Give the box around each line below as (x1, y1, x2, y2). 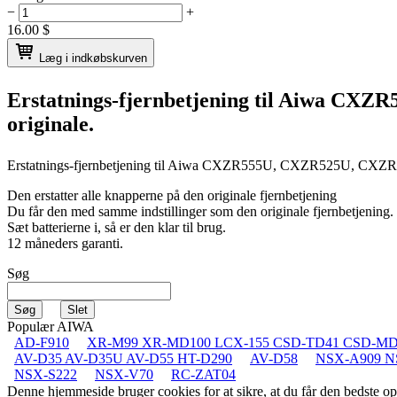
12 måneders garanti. (7, 235, 123, 251)
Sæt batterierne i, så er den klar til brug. (7, 219, 226, 235)
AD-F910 (14, 334, 69, 350)
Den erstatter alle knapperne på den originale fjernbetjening (7, 187, 337, 203)
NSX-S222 (14, 366, 77, 382)
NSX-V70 (95, 366, 153, 382)
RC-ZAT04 (171, 366, 236, 382)
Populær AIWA (7, 318, 94, 334)
